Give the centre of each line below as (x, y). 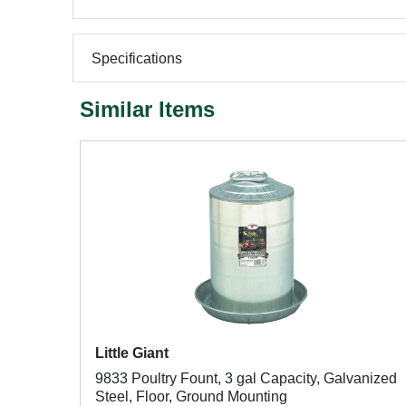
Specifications (137, 58)
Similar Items (147, 109)
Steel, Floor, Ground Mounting (191, 396)
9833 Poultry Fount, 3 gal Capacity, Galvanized (246, 378)
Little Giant (132, 353)
